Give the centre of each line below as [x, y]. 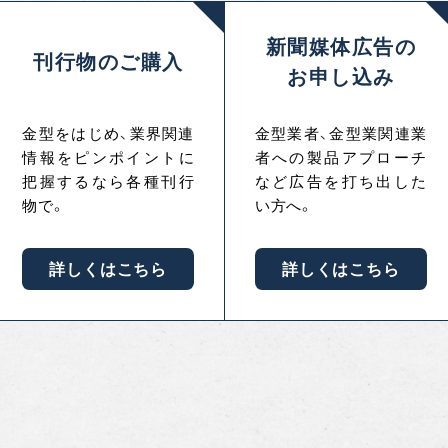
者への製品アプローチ [340, 157]
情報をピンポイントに [108, 157]
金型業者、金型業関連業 [340, 133]
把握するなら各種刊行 [108, 181]
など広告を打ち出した [340, 181]
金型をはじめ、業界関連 [108, 133]
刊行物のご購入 [108, 62]
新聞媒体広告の [340, 47]
